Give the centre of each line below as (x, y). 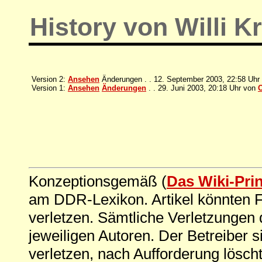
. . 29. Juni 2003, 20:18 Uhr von (202, 88)
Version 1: (50, 88)
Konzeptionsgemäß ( (98, 181)
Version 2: (50, 79)
